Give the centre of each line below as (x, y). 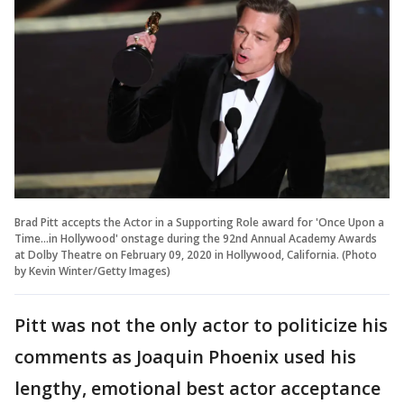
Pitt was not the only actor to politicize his (201, 325)
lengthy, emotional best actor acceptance (197, 388)
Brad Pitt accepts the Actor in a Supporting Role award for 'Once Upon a (199, 222)
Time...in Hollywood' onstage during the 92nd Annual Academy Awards (196, 238)
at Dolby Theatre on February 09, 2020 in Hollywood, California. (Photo (196, 254)
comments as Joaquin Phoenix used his (185, 356)
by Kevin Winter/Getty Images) (92, 271)
